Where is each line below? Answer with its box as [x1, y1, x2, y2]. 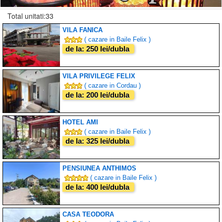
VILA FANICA [62, 26, 103, 34]
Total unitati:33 [7, 10, 54, 21]
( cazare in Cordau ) [82, 81, 141, 89]
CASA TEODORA [62, 210, 114, 218]
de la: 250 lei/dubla [65, 44, 131, 53]
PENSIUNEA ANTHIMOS [62, 164, 136, 172]
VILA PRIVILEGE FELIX [62, 72, 135, 80]
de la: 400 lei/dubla [65, 182, 131, 191]
